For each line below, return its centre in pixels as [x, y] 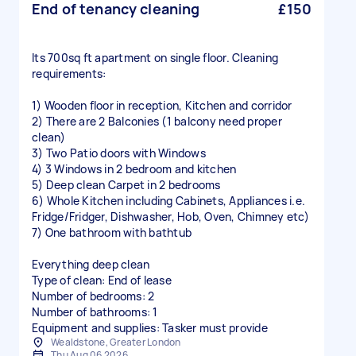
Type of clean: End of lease [102, 280]
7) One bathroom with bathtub [112, 232]
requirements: [69, 74]
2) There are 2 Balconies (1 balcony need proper [157, 121]
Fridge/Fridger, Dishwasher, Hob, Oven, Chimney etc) [170, 217]
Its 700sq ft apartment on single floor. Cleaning [155, 58]
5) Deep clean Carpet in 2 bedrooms [126, 185]
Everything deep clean [91, 264]
